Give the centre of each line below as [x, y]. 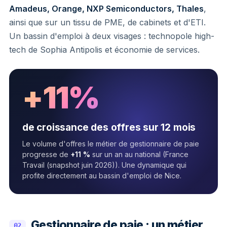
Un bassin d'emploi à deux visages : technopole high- [112, 36]
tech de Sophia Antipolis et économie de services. [104, 49]
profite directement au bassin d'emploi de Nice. [102, 175]
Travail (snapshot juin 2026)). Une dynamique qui [104, 165]
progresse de [46, 154]
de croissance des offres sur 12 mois [109, 127]
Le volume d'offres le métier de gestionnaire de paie [111, 143]
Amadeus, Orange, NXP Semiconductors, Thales [106, 8]
